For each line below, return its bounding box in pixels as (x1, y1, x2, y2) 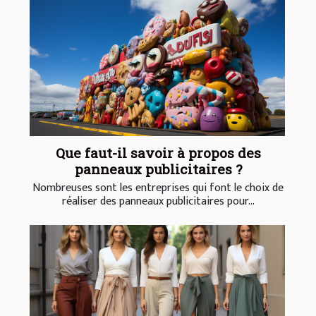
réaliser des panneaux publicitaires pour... (61, 192, 255, 212)
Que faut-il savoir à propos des (55, 144, 261, 162)
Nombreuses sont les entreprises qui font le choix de (32, 178, 284, 198)
